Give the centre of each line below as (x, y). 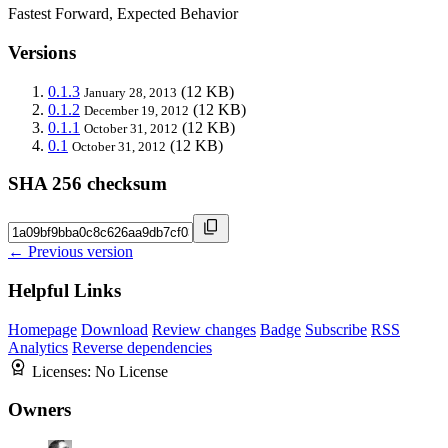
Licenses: (63, 371)
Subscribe (336, 329)
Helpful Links (64, 290)
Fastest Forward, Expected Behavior (123, 14)
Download (114, 329)
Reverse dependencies (142, 347)
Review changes (204, 329)
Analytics (38, 347)
